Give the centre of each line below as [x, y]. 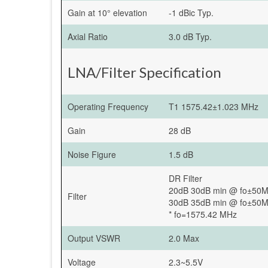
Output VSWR [94, 238]
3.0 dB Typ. [190, 36]
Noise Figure [92, 154]
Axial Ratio [88, 36]
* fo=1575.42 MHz [203, 214]
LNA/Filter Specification [144, 72]
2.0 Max [184, 238]
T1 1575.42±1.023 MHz [214, 106]
